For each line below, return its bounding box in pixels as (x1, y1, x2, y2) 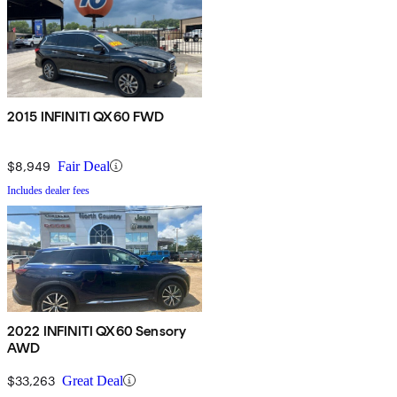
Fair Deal (58, 158, 110, 174)
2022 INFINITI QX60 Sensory (7, 322, 187, 339)
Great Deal (62, 372, 123, 388)
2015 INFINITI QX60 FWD (7, 107, 165, 125)
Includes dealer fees (7, 183, 90, 197)
